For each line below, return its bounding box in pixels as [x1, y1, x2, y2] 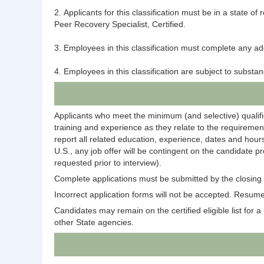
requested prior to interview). [54, 158, 164, 168]
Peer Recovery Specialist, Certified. [54, 19, 186, 29]
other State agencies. [54, 217, 134, 227]
